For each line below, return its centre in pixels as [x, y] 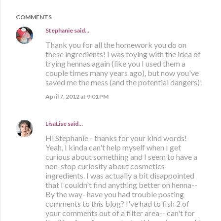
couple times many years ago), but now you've [122, 73]
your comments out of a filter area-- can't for [120, 213]
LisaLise [56, 124]
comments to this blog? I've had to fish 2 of [117, 204]
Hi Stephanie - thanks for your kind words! [116, 138]
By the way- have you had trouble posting [115, 194]
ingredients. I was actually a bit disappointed [120, 176]
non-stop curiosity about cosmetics [105, 166]
